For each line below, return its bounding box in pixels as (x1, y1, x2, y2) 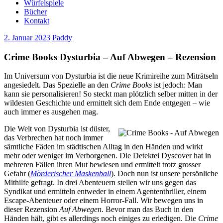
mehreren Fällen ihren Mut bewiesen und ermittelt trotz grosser (4, 160, 201, 169)
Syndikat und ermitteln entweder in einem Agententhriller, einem (4, 187, 206, 196)
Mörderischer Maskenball (30, 169, 111, 178)
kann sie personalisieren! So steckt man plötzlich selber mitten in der (4, 90, 218, 99)
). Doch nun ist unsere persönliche (111, 169, 218, 178)
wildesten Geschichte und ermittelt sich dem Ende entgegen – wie (4, 99, 210, 108)
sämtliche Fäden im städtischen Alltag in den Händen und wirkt (4, 142, 203, 151)
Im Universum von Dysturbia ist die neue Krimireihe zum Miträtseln (4, 72, 218, 81)
